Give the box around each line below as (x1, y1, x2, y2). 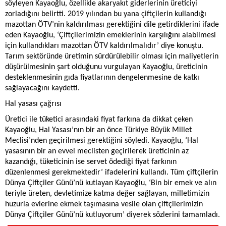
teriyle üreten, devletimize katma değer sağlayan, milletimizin (5, 190, 209, 198)
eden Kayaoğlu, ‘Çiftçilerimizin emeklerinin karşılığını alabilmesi (5, 31, 216, 40)
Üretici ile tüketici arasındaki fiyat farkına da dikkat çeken (5, 116, 193, 124)
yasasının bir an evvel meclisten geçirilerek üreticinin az (5, 147, 189, 156)
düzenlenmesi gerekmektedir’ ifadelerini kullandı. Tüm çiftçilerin (5, 168, 218, 177)
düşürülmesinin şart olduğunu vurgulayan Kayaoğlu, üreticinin (5, 63, 207, 72)
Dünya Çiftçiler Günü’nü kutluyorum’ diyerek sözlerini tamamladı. (5, 211, 220, 219)
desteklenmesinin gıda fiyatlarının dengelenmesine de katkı (5, 74, 199, 82)
